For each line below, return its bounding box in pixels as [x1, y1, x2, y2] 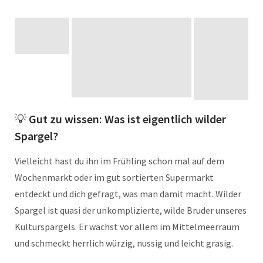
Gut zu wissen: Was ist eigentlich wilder [29, 111, 226, 126]
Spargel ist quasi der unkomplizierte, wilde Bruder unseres [15, 204, 247, 216]
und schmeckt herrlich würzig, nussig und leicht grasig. [15, 237, 233, 249]
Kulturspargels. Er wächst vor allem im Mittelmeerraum [15, 220, 240, 232]
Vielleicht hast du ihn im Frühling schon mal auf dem [15, 154, 224, 167]
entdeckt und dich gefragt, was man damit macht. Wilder [15, 187, 241, 200]
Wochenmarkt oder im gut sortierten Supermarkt [15, 171, 214, 183]
